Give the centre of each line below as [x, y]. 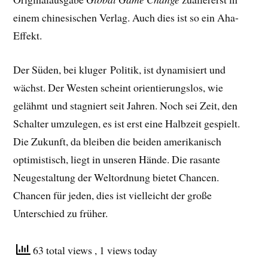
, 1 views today [126, 250]
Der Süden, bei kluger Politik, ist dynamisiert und [120, 69]
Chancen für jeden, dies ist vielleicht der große [113, 195]
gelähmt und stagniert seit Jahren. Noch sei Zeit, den [126, 105]
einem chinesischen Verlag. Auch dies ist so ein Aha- [126, 18]
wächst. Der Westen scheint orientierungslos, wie [118, 87]
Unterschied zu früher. [61, 213]
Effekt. [28, 36]
